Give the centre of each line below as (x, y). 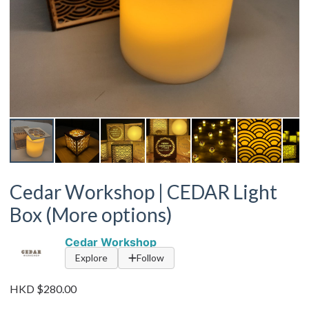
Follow (150, 258)
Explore (91, 258)
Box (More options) (91, 215)
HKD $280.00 (43, 289)
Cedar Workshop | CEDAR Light (143, 192)
